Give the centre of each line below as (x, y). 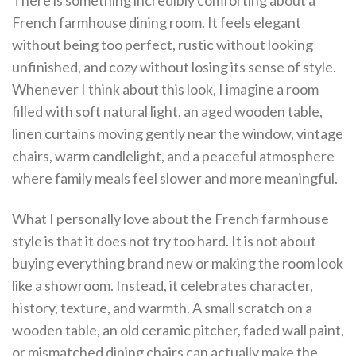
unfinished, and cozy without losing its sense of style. (174, 67)
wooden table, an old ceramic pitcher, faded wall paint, (178, 330)
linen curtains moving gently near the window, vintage (178, 133)
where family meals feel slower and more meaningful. (175, 178)
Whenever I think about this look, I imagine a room (165, 89)
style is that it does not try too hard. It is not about (164, 241)
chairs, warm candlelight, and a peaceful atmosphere (173, 156)
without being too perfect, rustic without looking (163, 44)
